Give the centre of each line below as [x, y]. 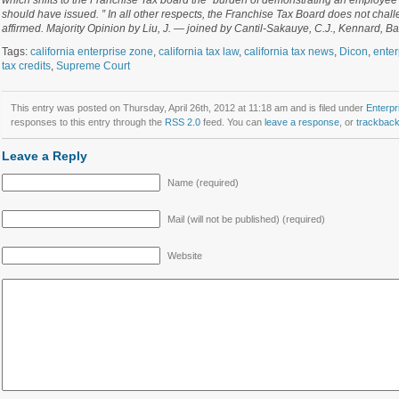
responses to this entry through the [87, 122]
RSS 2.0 [182, 122]
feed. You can [232, 122]
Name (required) [203, 183]
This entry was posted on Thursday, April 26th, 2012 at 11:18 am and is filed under [188, 108]
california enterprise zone [91, 52]
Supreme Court [93, 66]
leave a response [301, 122]
